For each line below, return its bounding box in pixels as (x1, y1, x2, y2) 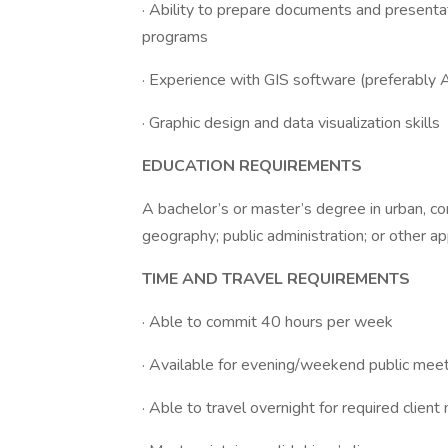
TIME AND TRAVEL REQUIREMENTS (142, 268, 410, 290)
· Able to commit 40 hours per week (142, 311, 393, 333)
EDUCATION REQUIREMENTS (142, 155, 362, 177)
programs (142, 26, 208, 48)
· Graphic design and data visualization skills (142, 112, 440, 134)
